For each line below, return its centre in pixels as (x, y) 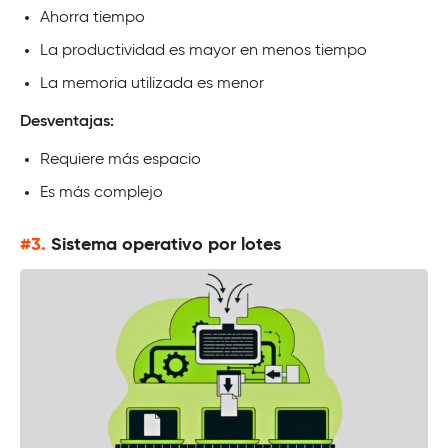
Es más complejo (101, 192)
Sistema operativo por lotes (166, 244)
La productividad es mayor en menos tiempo (203, 50)
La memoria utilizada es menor (152, 83)
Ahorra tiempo (92, 17)
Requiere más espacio (120, 159)
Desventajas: (67, 121)
